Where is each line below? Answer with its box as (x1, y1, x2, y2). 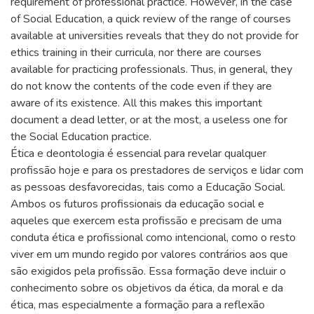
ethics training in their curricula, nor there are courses (11, 45, 261, 60)
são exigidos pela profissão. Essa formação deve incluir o (11, 264, 286, 279)
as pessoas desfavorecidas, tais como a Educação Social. (11, 179, 285, 195)
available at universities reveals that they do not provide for (11, 28, 299, 43)
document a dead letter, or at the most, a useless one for (11, 112, 287, 128)
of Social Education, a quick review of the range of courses (11, 11, 291, 27)
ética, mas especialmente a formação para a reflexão (11, 297, 265, 313)
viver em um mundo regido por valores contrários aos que (11, 247, 288, 262)
